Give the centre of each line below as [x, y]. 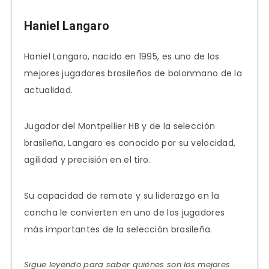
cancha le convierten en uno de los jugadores [125, 213]
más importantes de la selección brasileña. [118, 230]
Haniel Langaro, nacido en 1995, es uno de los [122, 57]
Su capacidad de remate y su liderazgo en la [122, 196]
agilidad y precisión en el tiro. [87, 160]
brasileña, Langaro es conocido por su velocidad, [130, 143]
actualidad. [49, 90]
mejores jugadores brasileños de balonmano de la [133, 74]
